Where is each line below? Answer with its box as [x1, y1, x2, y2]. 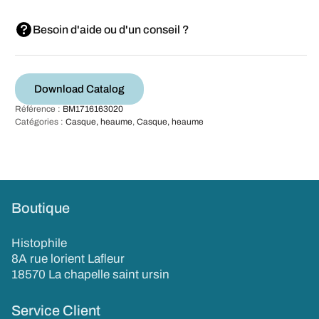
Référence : [15, 103, 63, 114]
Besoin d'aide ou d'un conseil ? [33, 23, 189, 36]
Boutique [11, 199, 70, 216]
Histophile [11, 236, 67, 250]
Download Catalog [34, 83, 125, 95]
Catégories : [15, 116, 66, 127]
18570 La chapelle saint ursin [11, 267, 170, 281]
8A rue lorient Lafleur [11, 251, 125, 266]
